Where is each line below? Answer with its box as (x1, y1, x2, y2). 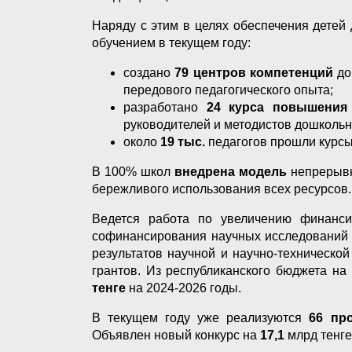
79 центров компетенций (174, 65, 338, 79)
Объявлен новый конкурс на (92, 328, 260, 342)
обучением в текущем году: (92, 35, 251, 49)
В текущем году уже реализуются (92, 310, 310, 324)
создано (123, 65, 175, 79)
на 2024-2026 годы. (129, 280, 241, 295)
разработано (123, 100, 207, 114)
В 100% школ (92, 164, 174, 178)
